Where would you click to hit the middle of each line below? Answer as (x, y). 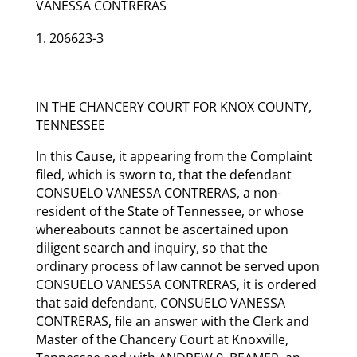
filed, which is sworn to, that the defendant (163, 174)
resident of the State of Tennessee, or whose (169, 211)
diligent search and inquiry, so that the (151, 247)
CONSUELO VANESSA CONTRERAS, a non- (158, 192)
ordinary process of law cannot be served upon (177, 266)
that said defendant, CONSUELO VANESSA (160, 302)
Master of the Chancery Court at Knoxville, (162, 339)
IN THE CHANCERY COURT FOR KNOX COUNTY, (173, 106)
